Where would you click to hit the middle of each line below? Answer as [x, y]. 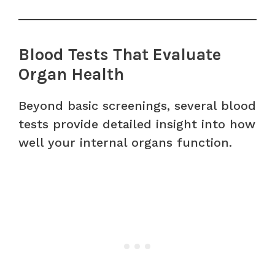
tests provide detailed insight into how [137, 124]
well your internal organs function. [125, 142]
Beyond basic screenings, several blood [137, 105]
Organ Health [71, 74]
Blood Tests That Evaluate [120, 54]
